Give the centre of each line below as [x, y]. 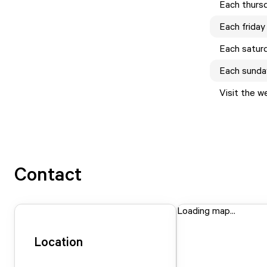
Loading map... [206, 210]
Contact [48, 173]
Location [58, 241]
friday [253, 26]
